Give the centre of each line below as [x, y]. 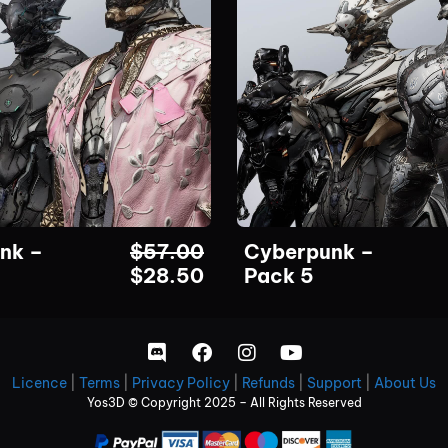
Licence [39, 382]
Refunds [268, 382]
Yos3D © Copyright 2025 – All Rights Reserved [224, 402]
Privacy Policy [181, 382]
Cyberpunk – [309, 251]
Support [334, 382]
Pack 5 [279, 275]
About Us [405, 382]
